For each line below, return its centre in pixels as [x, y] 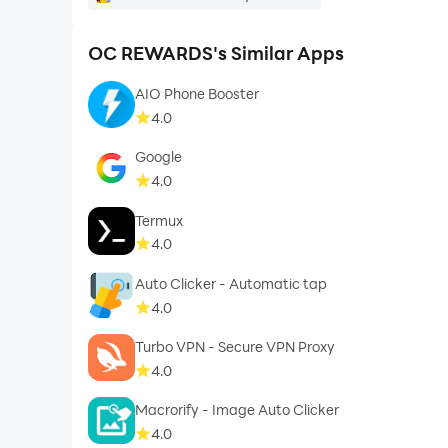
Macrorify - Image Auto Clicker [237, 410]
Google [159, 157]
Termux [159, 220]
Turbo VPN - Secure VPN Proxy [235, 347]
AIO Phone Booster [197, 94]
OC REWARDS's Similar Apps [215, 53]
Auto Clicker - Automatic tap [231, 283]
